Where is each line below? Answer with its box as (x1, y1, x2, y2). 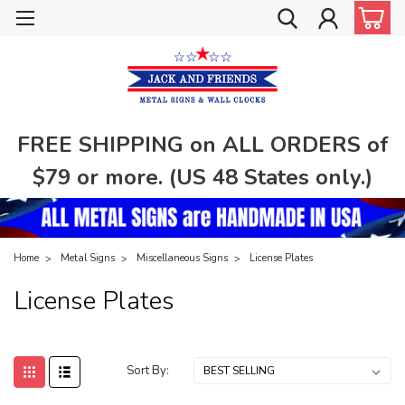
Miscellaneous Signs (137, 250, 228, 265)
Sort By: (127, 362, 170, 379)
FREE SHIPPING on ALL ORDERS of (16, 129, 389, 159)
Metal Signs (61, 250, 115, 265)
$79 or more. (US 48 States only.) (33, 162, 372, 192)
